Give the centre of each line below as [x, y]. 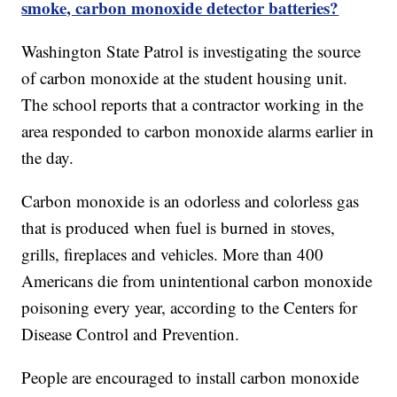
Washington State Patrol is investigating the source [191, 51]
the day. [48, 158]
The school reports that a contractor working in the [193, 105]
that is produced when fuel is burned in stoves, [179, 228]
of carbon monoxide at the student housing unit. [185, 78]
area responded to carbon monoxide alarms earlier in [198, 131]
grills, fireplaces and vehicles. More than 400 [173, 254]
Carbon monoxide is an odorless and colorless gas [191, 201]
